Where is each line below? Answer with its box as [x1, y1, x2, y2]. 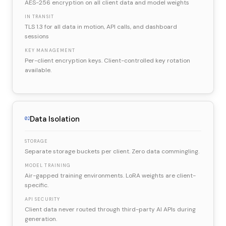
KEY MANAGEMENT [25, 47, 76, 53]
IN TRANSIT [25, 13, 54, 20]
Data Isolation [30, 114, 80, 124]
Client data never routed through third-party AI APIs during [25, 205, 196, 213]
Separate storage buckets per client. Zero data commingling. [25, 147, 199, 155]
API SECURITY [25, 196, 60, 202]
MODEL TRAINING [25, 162, 71, 168]
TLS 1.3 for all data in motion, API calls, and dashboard [25, 22, 177, 31]
